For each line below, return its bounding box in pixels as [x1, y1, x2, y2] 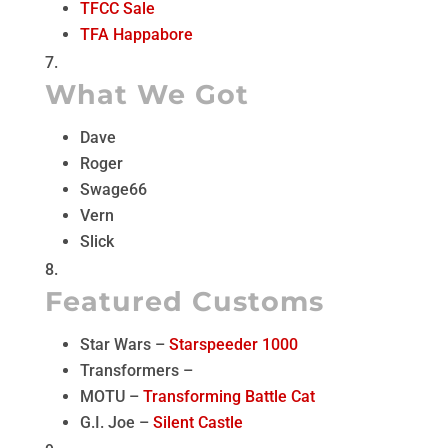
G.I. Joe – [79, 413, 153, 432]
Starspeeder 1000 [168, 335, 298, 354]
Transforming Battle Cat [142, 387, 315, 406]
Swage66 [79, 180, 147, 199]
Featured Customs [44, 285, 324, 318]
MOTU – [79, 387, 143, 406]
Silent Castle [152, 413, 243, 432]
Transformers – [79, 361, 193, 380]
